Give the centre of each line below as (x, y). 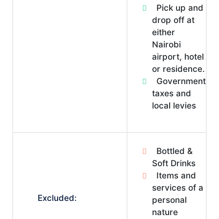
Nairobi (166, 44)
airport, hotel (178, 57)
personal (169, 200)
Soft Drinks (174, 163)
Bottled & (175, 151)
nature (165, 212)
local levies (174, 106)
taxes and (172, 93)
